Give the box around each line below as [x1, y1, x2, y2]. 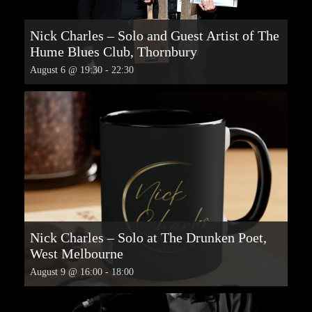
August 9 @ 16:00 [30, 266, 102, 277]
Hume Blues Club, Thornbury [30, 43, 197, 59]
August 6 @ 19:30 [30, 64, 102, 75]
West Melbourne [30, 245, 123, 261]
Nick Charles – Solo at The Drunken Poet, [30, 229, 267, 245]
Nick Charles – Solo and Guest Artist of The [30, 27, 279, 43]
